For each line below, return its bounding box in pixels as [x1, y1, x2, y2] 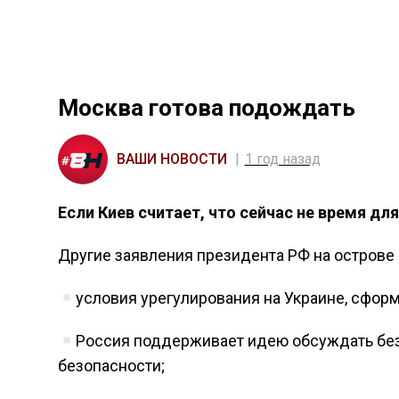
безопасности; [57, 356, 165, 375]
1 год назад [244, 151, 321, 167]
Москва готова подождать [57, 94, 355, 121]
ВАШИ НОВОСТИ [116, 151, 227, 167]
